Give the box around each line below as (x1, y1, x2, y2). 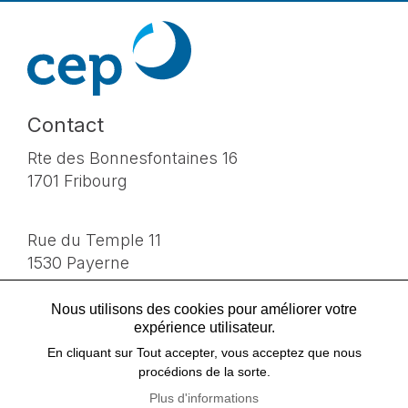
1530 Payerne (27, 252, 129, 272)
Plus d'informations (149, 391, 259, 405)
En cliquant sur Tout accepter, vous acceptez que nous (46, 345, 362, 360)
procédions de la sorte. (138, 364, 270, 379)
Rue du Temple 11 (27, 229, 161, 250)
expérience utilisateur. (133, 319, 275, 335)
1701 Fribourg (27, 170, 127, 190)
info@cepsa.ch (27, 325, 140, 345)
